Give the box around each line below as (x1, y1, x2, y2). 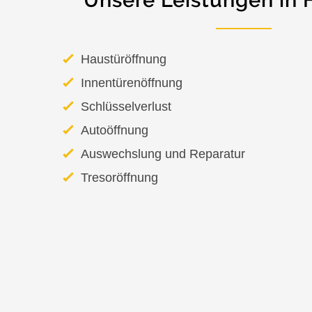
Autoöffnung (81, 123, 148, 137)
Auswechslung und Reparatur (81, 147, 245, 161)
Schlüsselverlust (81, 100, 171, 114)
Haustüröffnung (81, 52, 166, 66)
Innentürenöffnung (81, 76, 182, 90)
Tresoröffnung (81, 171, 158, 185)
